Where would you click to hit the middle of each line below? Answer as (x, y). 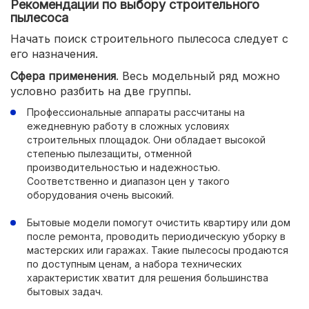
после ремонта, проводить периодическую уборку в (156, 236)
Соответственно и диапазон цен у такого (128, 181)
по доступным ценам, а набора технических (134, 264)
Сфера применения (63, 76)
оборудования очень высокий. (100, 195)
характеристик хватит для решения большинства (148, 278)
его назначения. (54, 54)
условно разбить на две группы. (101, 91)
